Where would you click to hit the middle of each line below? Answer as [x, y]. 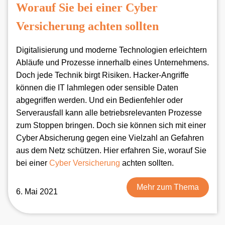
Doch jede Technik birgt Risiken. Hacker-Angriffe [102, 75]
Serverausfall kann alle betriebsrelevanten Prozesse [109, 113]
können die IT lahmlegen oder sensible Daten [97, 88]
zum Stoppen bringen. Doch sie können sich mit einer [111, 126]
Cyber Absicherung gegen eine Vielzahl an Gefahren [110, 138]
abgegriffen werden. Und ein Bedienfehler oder [99, 100]
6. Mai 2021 [37, 192]
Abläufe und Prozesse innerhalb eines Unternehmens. [113, 63]
